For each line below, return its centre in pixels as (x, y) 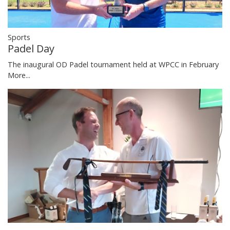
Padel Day (31, 49)
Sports (19, 37)
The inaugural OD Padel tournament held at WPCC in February (113, 64)
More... (19, 75)
